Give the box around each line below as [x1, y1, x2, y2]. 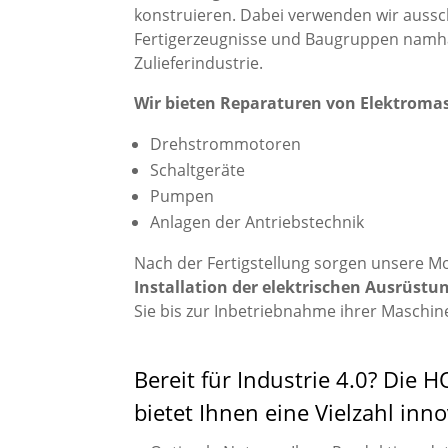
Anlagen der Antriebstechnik [150, 210, 365, 233]
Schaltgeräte [150, 158, 246, 181]
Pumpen [150, 184, 215, 207]
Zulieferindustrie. [134, 51, 264, 74]
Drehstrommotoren [150, 132, 302, 155]
